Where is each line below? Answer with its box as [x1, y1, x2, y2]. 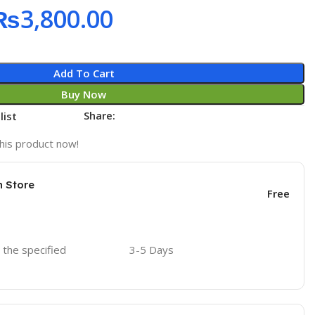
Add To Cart [53, 66, 115, 80]
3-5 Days [129, 243, 174, 257]
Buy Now [61, 87, 107, 101]
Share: [84, 108, 116, 122]
